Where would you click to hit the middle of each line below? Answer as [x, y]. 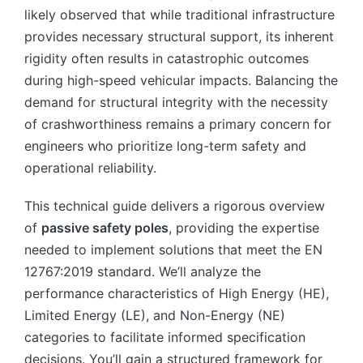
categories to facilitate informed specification [165, 337]
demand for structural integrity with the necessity [176, 102]
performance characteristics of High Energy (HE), [177, 293]
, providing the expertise [244, 228]
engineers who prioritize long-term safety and [165, 146]
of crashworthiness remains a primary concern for [178, 124]
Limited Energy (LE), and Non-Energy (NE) [155, 315]
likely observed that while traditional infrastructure [179, 15]
